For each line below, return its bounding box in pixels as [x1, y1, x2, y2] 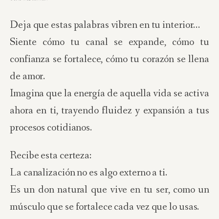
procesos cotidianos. [10, 121, 92, 135]
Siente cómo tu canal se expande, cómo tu [10, 35, 209, 49]
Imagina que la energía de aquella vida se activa [10, 87, 209, 101]
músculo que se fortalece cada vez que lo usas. [10, 200, 199, 214]
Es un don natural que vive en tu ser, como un [10, 183, 209, 197]
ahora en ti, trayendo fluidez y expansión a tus [10, 104, 209, 118]
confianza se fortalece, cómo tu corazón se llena [10, 52, 209, 66]
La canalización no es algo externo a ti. [10, 166, 167, 180]
